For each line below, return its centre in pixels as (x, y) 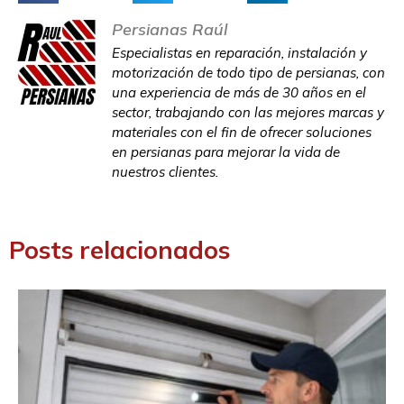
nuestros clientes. (165, 171)
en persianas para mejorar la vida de (226, 151)
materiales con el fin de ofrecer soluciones (242, 132)
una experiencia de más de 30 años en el (239, 92)
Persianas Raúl (170, 29)
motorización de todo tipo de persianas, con (248, 72)
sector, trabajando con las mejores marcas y (248, 112)
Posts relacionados (119, 249)
